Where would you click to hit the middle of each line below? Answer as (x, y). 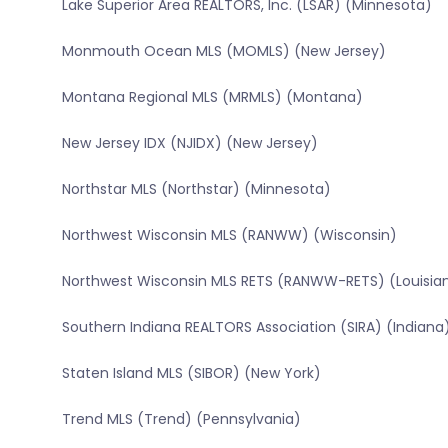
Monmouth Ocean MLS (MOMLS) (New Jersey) (223, 51)
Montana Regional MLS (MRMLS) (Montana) (212, 97)
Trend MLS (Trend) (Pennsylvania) (181, 419)
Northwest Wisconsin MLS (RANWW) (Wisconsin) (229, 235)
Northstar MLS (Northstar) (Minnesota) (196, 189)
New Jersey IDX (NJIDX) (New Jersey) (189, 143)
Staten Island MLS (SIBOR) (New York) (191, 373)
